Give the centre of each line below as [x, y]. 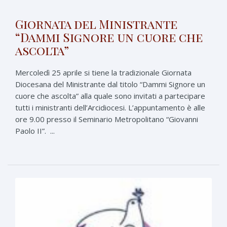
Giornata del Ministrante [96, 24]
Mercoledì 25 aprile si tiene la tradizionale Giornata [103, 72]
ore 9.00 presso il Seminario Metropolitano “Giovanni [107, 119]
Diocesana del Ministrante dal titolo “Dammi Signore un [110, 84]
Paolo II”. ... [35, 130]
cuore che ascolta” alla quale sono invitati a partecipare [110, 96]
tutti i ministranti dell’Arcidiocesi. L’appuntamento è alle [110, 107]
